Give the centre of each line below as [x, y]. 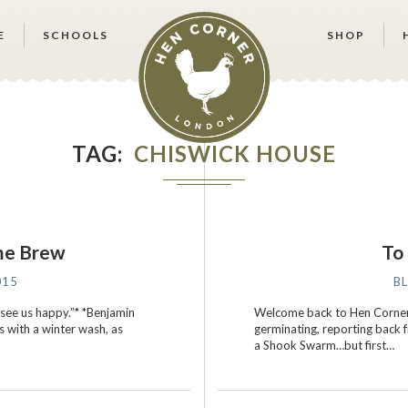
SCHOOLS [76, 35]
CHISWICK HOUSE [235, 153]
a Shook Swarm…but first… [325, 345]
